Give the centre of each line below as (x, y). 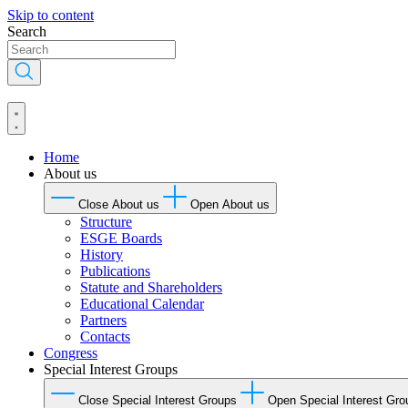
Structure (106, 222)
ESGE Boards (121, 238)
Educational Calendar (142, 304)
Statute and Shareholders (151, 287)
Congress (71, 353)
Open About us (230, 204)
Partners (103, 320)
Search (27, 31)
